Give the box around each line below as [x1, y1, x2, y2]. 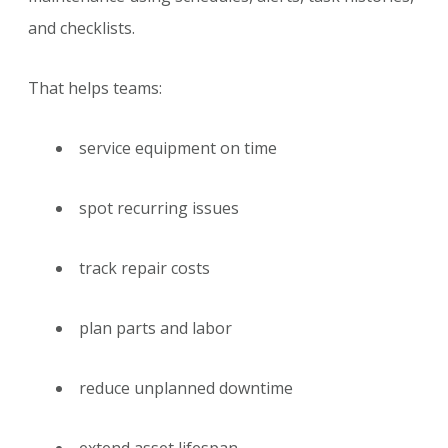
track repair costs [79, 257, 210, 280]
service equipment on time [79, 137, 277, 160]
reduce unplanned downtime [79, 377, 293, 400]
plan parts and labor [79, 317, 232, 340]
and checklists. [28, 17, 135, 40]
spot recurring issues [79, 197, 239, 220]
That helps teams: [28, 77, 162, 100]
